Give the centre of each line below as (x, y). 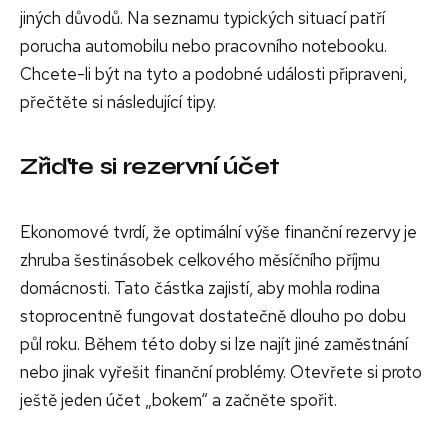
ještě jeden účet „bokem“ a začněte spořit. (178, 399)
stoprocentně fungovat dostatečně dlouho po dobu (213, 315)
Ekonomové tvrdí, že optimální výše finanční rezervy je (218, 231)
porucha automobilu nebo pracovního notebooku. (203, 45)
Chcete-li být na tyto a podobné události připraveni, (213, 73)
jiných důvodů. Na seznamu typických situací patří (202, 17)
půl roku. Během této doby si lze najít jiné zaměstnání (214, 343)
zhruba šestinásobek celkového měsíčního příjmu (200, 259)
